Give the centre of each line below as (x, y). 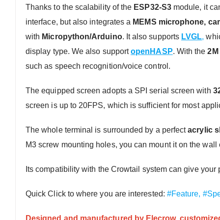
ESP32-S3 (152, 7)
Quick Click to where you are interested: (96, 193)
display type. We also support (78, 51)
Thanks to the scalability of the (80, 7)
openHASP (152, 51)
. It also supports (152, 36)
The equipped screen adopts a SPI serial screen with (119, 90)
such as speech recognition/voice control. (98, 66)
